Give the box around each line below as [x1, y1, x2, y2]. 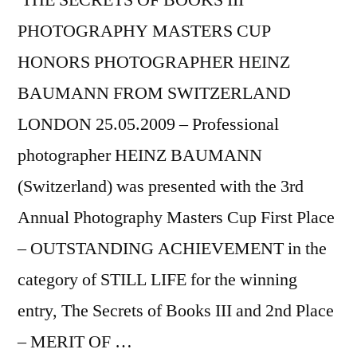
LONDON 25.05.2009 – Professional [18, 113, 279, 135]
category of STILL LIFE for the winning [18, 269, 297, 291]
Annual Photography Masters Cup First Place [18, 206, 335, 229]
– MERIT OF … [18, 331, 132, 353]
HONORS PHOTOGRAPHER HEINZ [18, 51, 290, 73]
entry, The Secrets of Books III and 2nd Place [18, 300, 334, 322]
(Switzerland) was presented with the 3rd [18, 175, 304, 198]
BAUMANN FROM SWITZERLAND [18, 82, 291, 104]
